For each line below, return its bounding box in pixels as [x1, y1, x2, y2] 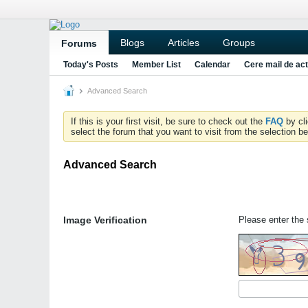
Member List [132, 60, 181, 69]
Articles [168, 37, 199, 48]
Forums [61, 38, 97, 49]
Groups [223, 37, 255, 48]
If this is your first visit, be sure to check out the [71, 116, 265, 126]
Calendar [195, 60, 230, 69]
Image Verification [63, 214, 147, 225]
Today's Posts [63, 60, 118, 69]
